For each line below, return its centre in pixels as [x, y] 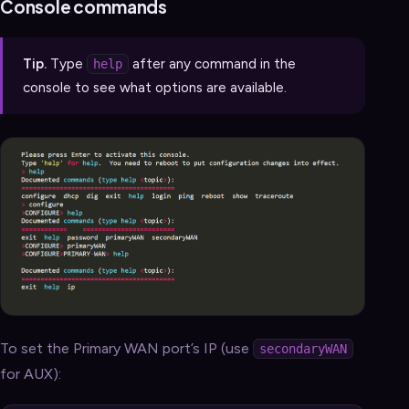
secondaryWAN [303, 349]
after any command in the [212, 64]
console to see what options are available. [155, 88]
